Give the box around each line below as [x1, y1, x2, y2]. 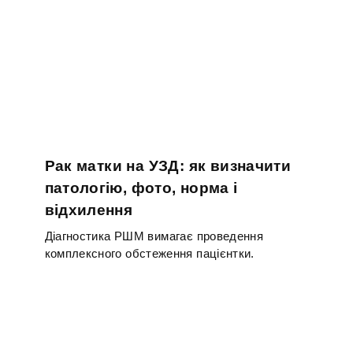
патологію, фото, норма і [44, 180, 238, 197]
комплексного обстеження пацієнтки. [44, 246, 255, 260]
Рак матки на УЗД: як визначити [44, 158, 292, 175]
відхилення [44, 202, 132, 219]
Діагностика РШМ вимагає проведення [44, 229, 264, 243]
